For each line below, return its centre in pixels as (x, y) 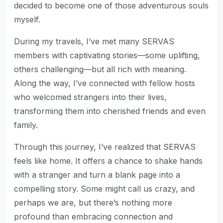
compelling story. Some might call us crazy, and (104, 189)
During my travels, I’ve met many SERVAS (94, 41)
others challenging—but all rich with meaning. (100, 69)
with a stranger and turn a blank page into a (97, 175)
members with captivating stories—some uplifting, (107, 55)
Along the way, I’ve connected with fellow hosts (105, 83)
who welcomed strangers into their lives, (90, 97)
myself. (27, 19)
